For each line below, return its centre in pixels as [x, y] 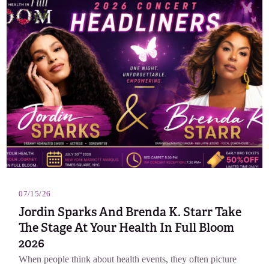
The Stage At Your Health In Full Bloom [127, 227]
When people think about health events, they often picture [128, 259]
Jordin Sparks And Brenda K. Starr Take [130, 212]
